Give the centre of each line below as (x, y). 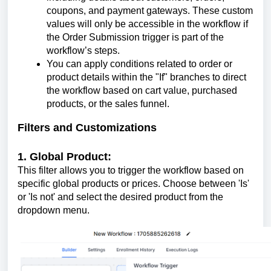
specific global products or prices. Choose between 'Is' (133, 183)
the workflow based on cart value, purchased (142, 91)
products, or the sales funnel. (108, 104)
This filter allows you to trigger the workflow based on (131, 170)
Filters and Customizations (87, 128)
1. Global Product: (64, 156)
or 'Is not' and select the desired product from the (120, 197)
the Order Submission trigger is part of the (135, 38)
